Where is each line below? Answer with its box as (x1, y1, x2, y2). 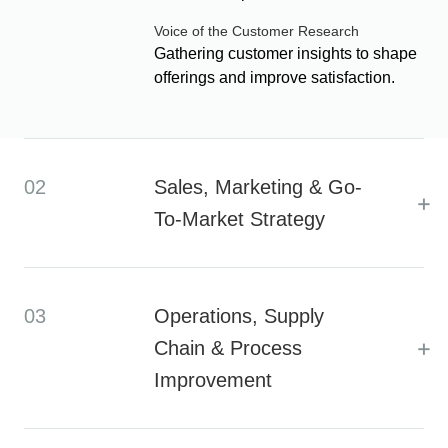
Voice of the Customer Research (154, 23, 359, 40)
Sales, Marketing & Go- (154, 176, 362, 199)
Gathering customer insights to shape (154, 45, 417, 63)
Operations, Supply (154, 305, 324, 328)
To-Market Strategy (154, 208, 325, 231)
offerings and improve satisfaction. (154, 69, 395, 87)
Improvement (154, 369, 272, 392)
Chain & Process (154, 337, 302, 360)
